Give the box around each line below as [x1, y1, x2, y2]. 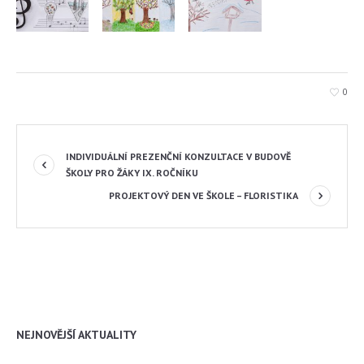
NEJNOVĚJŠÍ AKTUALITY [16, 327, 136, 342]
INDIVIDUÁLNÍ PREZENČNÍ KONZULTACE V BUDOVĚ [66, 149, 291, 162]
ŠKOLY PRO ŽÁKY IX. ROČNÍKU [66, 166, 198, 179]
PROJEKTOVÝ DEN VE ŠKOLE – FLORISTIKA [109, 188, 298, 201]
